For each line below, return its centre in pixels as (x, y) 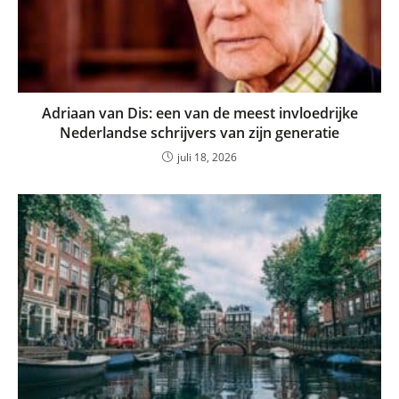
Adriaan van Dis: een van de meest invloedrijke (199, 114)
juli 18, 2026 (207, 158)
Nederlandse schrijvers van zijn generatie (199, 133)
